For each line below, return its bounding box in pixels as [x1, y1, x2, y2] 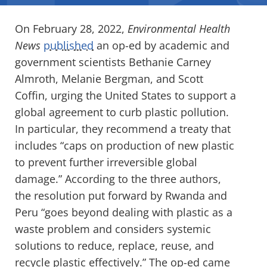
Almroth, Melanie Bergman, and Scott [15, 71, 203, 86]
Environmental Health [128, 21, 230, 36]
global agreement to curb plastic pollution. [15, 104, 229, 119]
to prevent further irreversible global [15, 154, 197, 169]
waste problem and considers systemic [15, 221, 211, 236]
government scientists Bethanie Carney [15, 54, 211, 69]
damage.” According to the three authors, [15, 171, 221, 186]
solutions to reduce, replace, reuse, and [15, 238, 214, 253]
